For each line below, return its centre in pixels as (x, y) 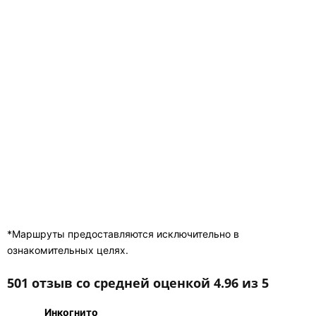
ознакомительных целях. (68, 250)
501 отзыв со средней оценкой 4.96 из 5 (138, 283)
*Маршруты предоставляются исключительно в (123, 234)
